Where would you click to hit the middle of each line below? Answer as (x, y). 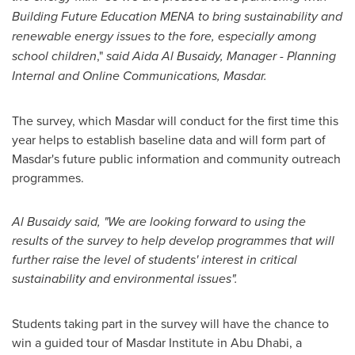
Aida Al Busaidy (176, 56)
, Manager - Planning (278, 56)
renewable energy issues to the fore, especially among (164, 36)
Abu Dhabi (260, 342)
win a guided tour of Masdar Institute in (121, 342)
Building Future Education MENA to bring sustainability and (177, 16)
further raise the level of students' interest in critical (155, 260)
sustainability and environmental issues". (125, 279)
